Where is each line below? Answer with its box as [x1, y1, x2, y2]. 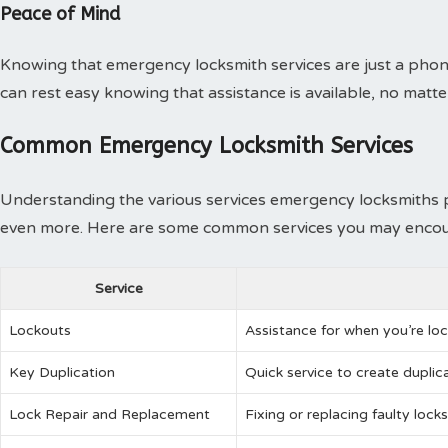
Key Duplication [9, 363, 115, 381]
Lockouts [9, 321, 71, 339]
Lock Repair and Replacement [9, 405, 210, 423]
